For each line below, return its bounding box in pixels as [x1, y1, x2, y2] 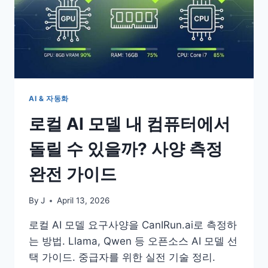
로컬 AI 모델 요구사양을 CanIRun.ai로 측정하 [29, 219, 237, 232]
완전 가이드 [29, 163, 117, 184]
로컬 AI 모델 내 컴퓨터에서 [29, 113, 230, 134]
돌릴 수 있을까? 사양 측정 [29, 138, 223, 159]
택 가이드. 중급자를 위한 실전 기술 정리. [29, 251, 215, 264]
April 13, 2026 [57, 196, 110, 206]
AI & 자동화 [29, 93, 69, 103]
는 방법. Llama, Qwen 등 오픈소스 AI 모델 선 [29, 235, 237, 248]
